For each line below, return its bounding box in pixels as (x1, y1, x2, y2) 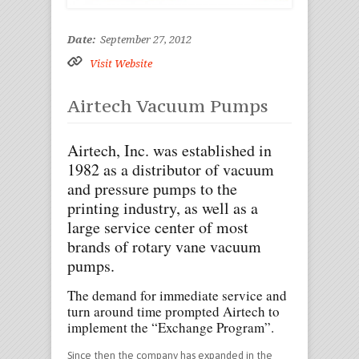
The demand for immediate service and (67, 285, 287, 305)
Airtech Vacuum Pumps (67, 94, 268, 117)
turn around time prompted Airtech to (67, 301, 280, 321)
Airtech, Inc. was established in (67, 139, 272, 161)
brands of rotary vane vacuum (67, 235, 261, 257)
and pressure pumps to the (67, 177, 237, 200)
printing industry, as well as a (67, 196, 258, 219)
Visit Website (90, 57, 152, 70)
